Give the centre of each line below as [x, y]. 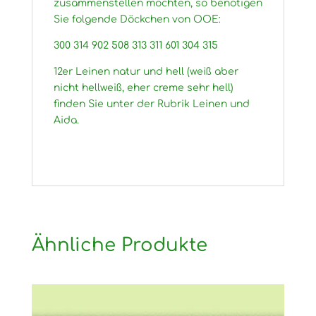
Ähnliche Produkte [119, 245]
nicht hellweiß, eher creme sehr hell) [143, 87]
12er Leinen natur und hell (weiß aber [146, 71]
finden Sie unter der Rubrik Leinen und [151, 104]
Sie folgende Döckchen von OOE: [137, 19]
